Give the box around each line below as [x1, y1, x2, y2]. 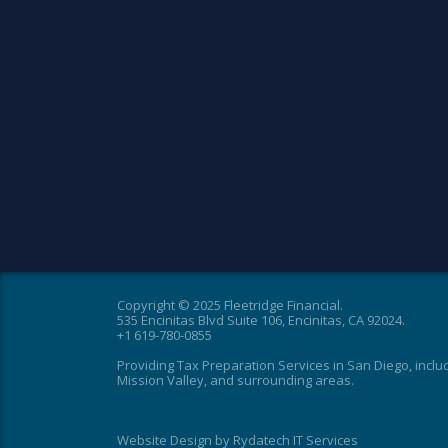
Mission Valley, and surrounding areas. [117, 371, 354, 389]
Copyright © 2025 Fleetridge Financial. [117, 296, 343, 314]
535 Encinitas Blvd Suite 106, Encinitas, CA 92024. [117, 311, 405, 329]
